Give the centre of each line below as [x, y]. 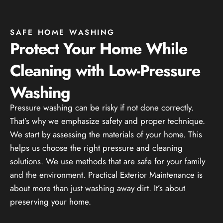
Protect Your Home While [99, 49]
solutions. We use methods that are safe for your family [108, 161]
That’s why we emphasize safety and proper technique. [108, 121]
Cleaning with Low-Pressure [105, 70]
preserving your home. [51, 201]
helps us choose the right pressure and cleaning [96, 148]
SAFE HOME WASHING [62, 32]
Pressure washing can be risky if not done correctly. [102, 107]
